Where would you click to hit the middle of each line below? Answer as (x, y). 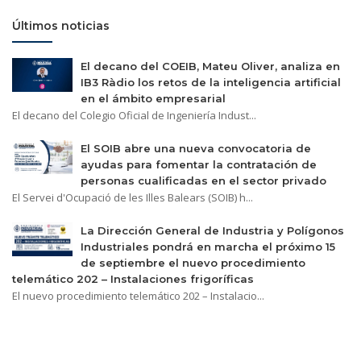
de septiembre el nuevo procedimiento (193, 262)
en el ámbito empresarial (153, 98)
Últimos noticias (61, 25)
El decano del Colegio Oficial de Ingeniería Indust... (134, 115)
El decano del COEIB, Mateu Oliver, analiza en (210, 66)
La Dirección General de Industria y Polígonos (212, 230)
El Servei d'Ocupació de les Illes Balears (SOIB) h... (133, 197)
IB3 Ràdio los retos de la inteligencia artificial (211, 82)
